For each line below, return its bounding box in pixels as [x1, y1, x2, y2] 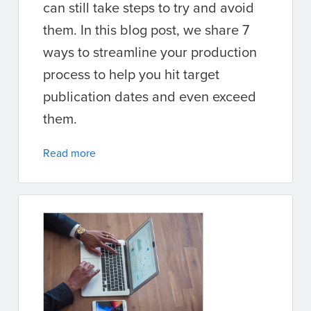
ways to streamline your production [43, 42, 257, 62]
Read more [43, 145, 96, 161]
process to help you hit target [43, 64, 219, 85]
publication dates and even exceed [43, 86, 256, 107]
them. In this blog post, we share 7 [43, 19, 249, 40]
